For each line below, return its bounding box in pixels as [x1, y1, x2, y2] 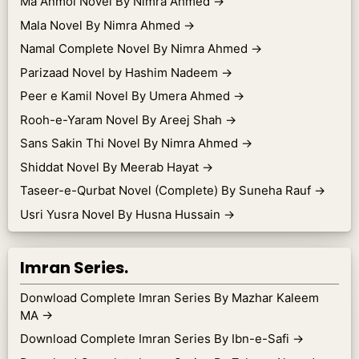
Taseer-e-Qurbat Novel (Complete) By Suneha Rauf [20, 183, 314, 199]
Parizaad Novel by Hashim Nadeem [20, 64, 221, 80]
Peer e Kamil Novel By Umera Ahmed [20, 88, 233, 104]
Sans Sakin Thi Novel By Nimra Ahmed [20, 135, 241, 151]
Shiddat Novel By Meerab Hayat [20, 159, 202, 175]
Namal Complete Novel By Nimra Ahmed [20, 41, 251, 57]
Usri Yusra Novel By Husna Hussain [20, 206, 224, 222]
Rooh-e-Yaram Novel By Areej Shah [20, 111, 225, 127]
